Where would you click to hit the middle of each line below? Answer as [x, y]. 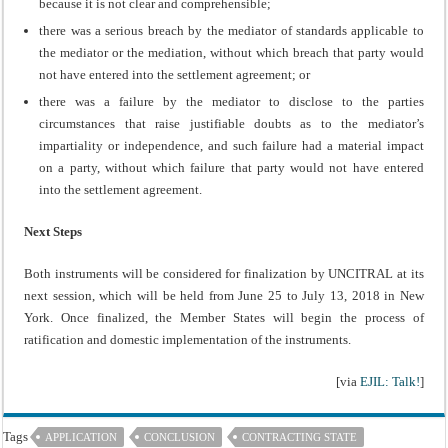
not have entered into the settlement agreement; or [175, 74]
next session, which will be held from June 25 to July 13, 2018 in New [224, 295]
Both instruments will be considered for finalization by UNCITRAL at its [224, 273]
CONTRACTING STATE [300, 436]
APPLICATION [81, 436]
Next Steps [53, 231]
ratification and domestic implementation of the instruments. [188, 339]
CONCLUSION [180, 436]
